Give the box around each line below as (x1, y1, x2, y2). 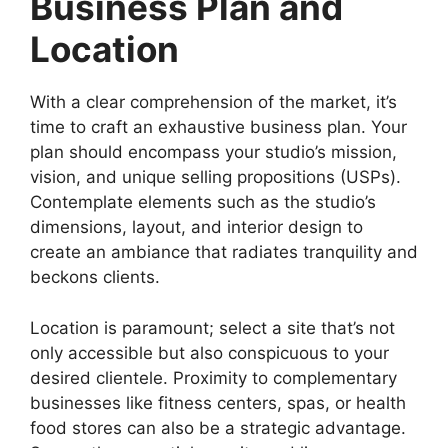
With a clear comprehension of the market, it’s (30, 92, 397, 113)
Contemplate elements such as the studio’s (30, 192, 376, 213)
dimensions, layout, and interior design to (30, 217, 363, 238)
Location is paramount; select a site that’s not (30, 317, 395, 338)
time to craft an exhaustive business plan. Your (30, 117, 407, 138)
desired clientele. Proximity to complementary (30, 367, 397, 388)
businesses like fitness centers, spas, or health (30, 392, 406, 413)
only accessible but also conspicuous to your (30, 342, 389, 363)
